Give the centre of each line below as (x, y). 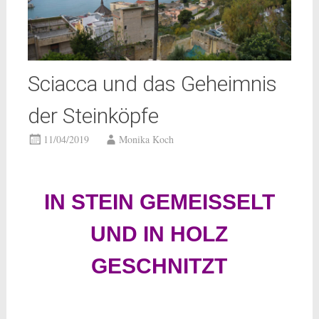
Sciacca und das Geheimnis (152, 83)
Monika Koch (146, 139)
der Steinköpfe (93, 115)
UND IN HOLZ (159, 234)
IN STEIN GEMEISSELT (159, 202)
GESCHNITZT (159, 266)
